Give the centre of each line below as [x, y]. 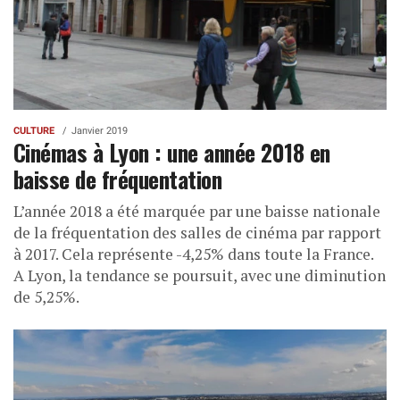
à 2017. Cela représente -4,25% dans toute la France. [193, 254]
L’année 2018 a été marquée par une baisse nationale [197, 211]
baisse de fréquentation [118, 178]
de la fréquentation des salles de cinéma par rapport [197, 232]
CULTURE [34, 130]
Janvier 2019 [100, 130]
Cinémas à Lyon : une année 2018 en [172, 151]
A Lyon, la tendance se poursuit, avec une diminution [200, 275]
